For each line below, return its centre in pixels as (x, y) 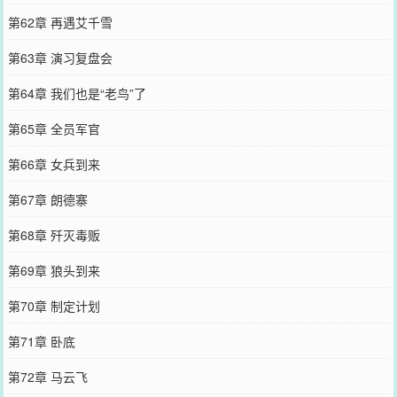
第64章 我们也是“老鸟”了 (77, 93)
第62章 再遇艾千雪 (60, 22)
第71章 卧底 (41, 341)
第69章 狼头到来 (54, 270)
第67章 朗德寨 (47, 199)
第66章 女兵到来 (54, 163)
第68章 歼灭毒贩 (54, 234)
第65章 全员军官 (54, 128)
